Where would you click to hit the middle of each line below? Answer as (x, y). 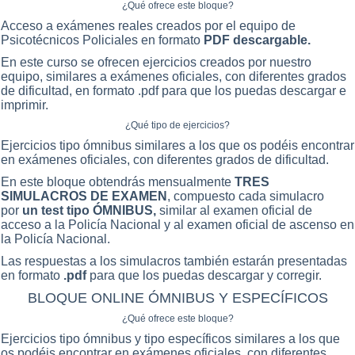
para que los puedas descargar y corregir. (204, 275)
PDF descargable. (257, 40)
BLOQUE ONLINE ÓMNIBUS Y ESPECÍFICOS (177, 298)
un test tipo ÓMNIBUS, (91, 210)
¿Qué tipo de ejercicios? (177, 125)
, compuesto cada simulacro (246, 196)
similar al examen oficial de (236, 210)
